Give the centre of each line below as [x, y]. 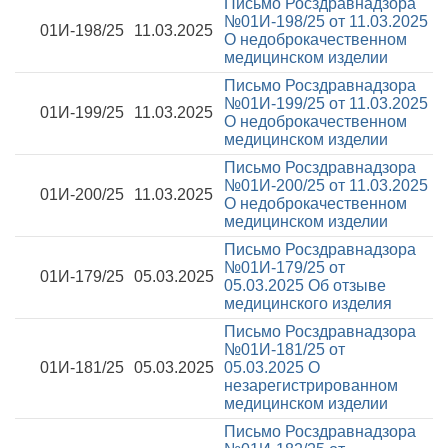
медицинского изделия [308, 303]
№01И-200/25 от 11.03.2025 [326, 185]
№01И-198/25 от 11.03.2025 [326, 21]
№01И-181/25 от [284, 349]
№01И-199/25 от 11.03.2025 [326, 103]
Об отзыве [347, 285]
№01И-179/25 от [284, 267]
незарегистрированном [311, 385]
